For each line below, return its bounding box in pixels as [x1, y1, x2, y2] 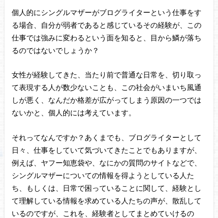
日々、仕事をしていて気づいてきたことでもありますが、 [11, 145, 201, 154]
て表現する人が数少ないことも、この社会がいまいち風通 [11, 83, 201, 92]
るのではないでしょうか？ [11, 45, 99, 54]
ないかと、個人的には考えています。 [11, 108, 136, 117]
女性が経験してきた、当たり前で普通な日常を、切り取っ [11, 70, 201, 79]
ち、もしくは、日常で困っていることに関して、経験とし [11, 183, 201, 192]
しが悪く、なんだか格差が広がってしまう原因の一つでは [11, 95, 201, 105]
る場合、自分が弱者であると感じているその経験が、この [11, 20, 201, 29]
